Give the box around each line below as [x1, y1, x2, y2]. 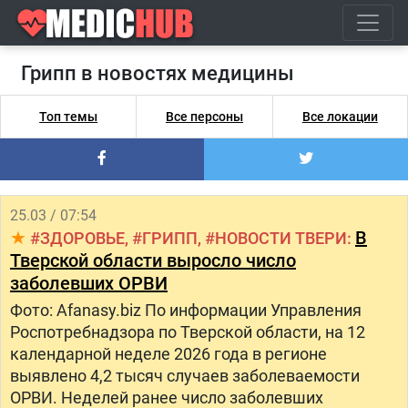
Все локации [301, 109, 378, 124]
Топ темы [39, 109, 98, 124]
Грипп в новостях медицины [30, 62, 294, 85]
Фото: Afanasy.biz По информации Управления [10, 301, 362, 320]
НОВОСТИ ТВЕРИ [215, 229, 347, 248]
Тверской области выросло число [10, 250, 296, 271]
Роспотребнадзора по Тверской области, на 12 [10, 322, 365, 342]
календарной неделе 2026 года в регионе [10, 344, 327, 363]
